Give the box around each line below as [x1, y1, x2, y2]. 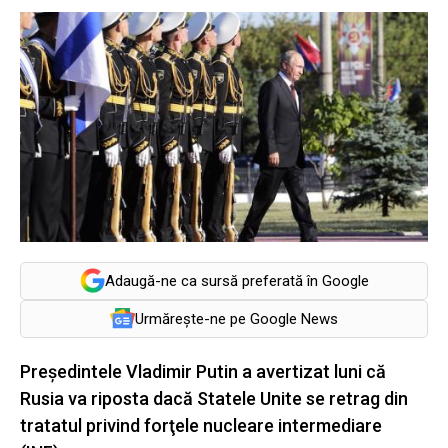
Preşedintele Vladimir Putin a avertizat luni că [20, 360, 386, 382]
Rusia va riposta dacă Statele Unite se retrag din [20, 387, 408, 409]
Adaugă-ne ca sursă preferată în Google [104, 271, 369, 290]
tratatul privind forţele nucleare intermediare [20, 414, 382, 436]
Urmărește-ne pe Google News [135, 309, 338, 328]
